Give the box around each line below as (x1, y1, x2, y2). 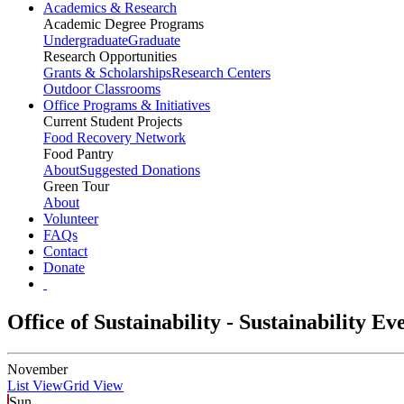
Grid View (63, 378, 124, 394)
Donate (43, 260, 85, 276)
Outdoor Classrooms (43, 81, 161, 97)
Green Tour (43, 179, 109, 195)
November (7, 362, 68, 378)
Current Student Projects (43, 114, 182, 130)
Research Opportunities (43, 49, 177, 65)
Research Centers (171, 65, 271, 81)
